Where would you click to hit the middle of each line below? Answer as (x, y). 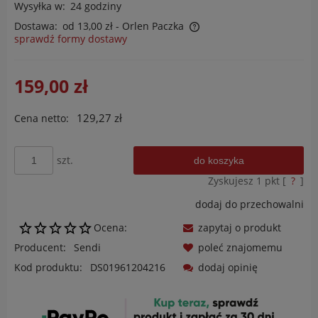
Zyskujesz (232, 180)
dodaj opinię (228, 267)
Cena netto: (42, 118)
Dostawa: (36, 26)
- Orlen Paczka (150, 26)
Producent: (42, 247)
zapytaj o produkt (240, 227)
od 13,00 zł (88, 26)
